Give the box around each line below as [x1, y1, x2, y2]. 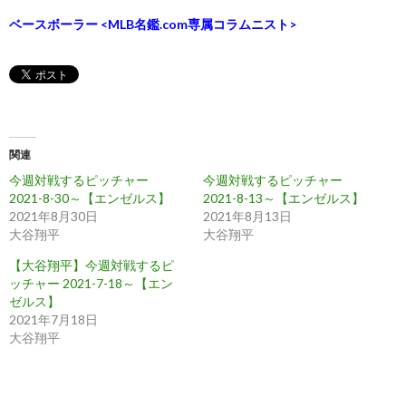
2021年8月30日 [9, 208, 98, 225]
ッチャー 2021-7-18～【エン [9, 275, 173, 292]
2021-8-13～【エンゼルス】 [203, 190, 364, 207]
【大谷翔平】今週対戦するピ [9, 257, 174, 274]
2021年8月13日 [203, 208, 292, 225]
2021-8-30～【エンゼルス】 [9, 190, 170, 207]
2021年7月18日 [9, 312, 98, 328]
